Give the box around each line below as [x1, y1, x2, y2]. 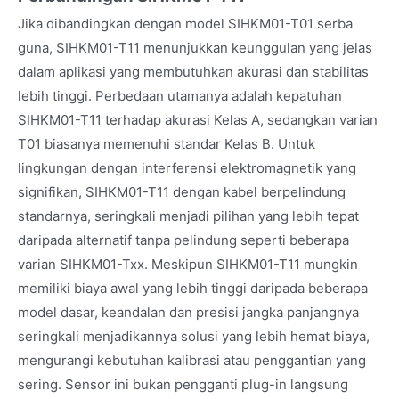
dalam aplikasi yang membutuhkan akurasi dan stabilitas [18, 62, 369, 80]
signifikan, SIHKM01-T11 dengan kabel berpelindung [18, 183, 346, 200]
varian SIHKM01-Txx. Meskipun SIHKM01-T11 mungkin [18, 255, 358, 273]
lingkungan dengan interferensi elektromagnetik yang [18, 159, 356, 176]
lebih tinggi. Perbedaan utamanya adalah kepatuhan [18, 86, 342, 104]
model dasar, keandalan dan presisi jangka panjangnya [18, 303, 359, 321]
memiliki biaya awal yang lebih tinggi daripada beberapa [18, 279, 368, 297]
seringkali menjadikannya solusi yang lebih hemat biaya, [18, 327, 370, 345]
